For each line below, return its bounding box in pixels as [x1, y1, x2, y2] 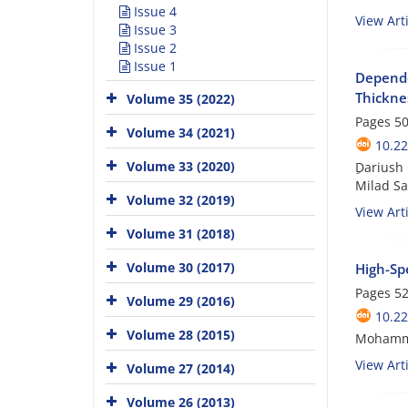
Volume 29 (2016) [127, 291, 235, 310]
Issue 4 [130, 3, 177, 20]
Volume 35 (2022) [127, 89, 235, 107]
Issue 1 [130, 57, 177, 75]
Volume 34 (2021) [127, 123, 235, 141]
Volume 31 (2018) [127, 224, 235, 242]
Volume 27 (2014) [127, 359, 235, 377]
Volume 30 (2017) [127, 258, 235, 276]
